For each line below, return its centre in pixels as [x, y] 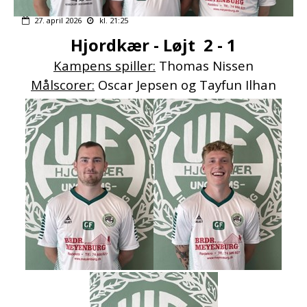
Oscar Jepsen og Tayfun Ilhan [185, 85]
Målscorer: [63, 85]
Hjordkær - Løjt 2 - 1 [153, 45]
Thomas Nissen [205, 66]
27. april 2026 [58, 21]
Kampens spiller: [105, 66]
